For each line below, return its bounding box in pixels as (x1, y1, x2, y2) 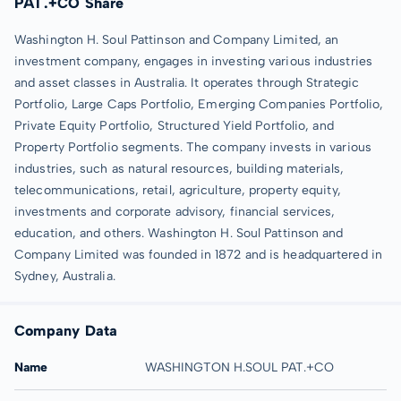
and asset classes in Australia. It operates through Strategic (14, 75, 360, 90)
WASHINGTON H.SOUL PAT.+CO (144, 360, 334, 375)
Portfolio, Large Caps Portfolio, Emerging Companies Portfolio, (14, 97, 384, 112)
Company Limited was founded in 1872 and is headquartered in (14, 247, 382, 262)
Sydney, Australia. (14, 269, 115, 284)
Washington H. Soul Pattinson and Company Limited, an (14, 32, 339, 47)
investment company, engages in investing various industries (14, 54, 372, 69)
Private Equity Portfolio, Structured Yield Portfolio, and (14, 118, 334, 133)
